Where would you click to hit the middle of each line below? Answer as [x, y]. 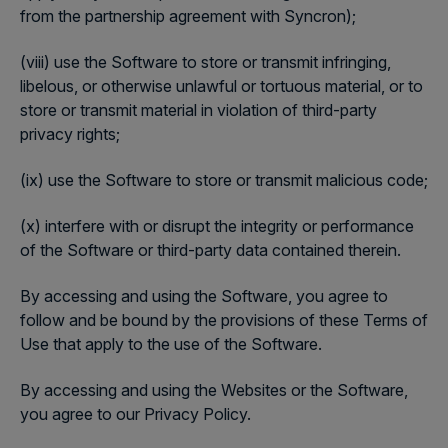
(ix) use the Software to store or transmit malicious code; [224, 180]
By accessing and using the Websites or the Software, [214, 390]
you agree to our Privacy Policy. [135, 414]
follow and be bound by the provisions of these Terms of [224, 320]
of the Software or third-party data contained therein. [210, 250]
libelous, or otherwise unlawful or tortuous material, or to [221, 86]
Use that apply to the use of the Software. [171, 344]
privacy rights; [70, 134]
